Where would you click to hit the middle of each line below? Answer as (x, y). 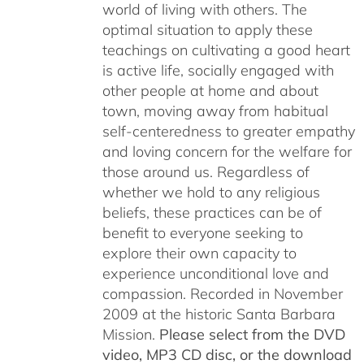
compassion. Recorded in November (222, 294)
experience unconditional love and (215, 273)
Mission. (130, 334)
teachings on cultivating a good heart (226, 50)
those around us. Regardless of (206, 172)
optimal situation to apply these (207, 30)
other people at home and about (210, 91)
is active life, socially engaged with (218, 70)
